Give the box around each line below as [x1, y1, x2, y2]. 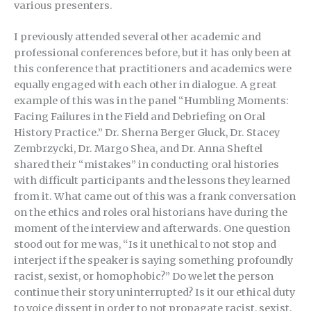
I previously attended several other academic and [14, 31, 261, 44]
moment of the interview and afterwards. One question [14, 222, 290, 235]
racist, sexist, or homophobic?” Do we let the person [14, 270, 274, 283]
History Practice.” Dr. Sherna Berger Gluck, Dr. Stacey [14, 126, 280, 140]
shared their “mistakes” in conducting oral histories [14, 158, 279, 171]
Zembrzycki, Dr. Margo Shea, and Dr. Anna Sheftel [14, 142, 262, 155]
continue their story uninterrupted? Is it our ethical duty [14, 286, 295, 299]
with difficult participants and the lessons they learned [14, 174, 290, 187]
